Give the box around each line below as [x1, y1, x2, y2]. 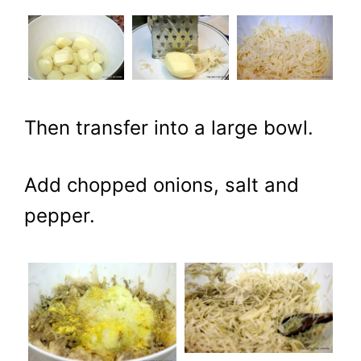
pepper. [24, 204, 95, 228]
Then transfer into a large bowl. [24, 115, 313, 139]
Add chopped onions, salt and [24, 173, 299, 197]
